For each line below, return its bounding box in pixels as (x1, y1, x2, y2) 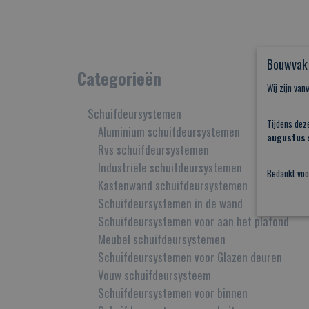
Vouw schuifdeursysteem (98, 266, 211, 283)
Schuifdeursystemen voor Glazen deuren (98, 248, 282, 266)
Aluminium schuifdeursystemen (98, 123, 240, 140)
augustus (267, 130, 306, 144)
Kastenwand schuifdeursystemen (98, 177, 248, 194)
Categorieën (77, 66, 161, 90)
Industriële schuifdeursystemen (98, 159, 242, 176)
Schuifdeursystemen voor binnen (98, 284, 248, 301)
